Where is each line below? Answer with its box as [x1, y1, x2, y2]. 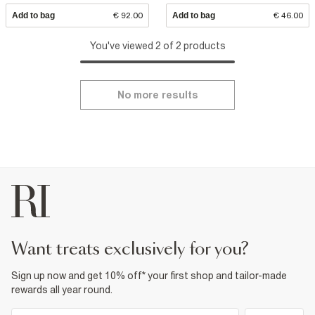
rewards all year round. [11, 284, 112, 296]
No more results [117, 89, 198, 101]
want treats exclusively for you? [27, 241, 249, 259]
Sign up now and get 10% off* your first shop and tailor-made [11, 270, 287, 282]
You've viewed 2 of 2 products [89, 40, 226, 52]
